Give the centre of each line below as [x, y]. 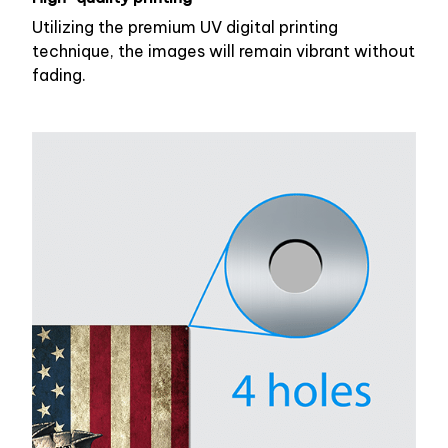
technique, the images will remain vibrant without [223, 51]
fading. [59, 75]
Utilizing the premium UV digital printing [185, 27]
